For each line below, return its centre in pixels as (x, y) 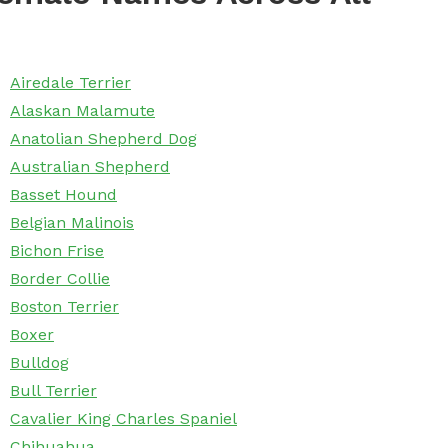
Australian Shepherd (90, 167)
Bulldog (39, 363)
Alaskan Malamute (82, 111)
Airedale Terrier (70, 83)
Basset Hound (63, 195)
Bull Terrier (53, 391)
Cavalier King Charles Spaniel (123, 419)
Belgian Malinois (72, 223)
